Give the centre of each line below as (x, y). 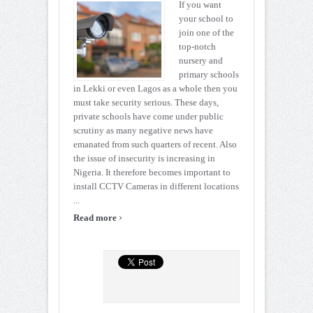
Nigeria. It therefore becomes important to (152, 173)
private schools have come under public (148, 117)
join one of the (206, 33)
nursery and (201, 61)
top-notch (197, 47)
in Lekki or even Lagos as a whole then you (155, 89)
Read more (96, 218)
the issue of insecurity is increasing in (144, 159)
